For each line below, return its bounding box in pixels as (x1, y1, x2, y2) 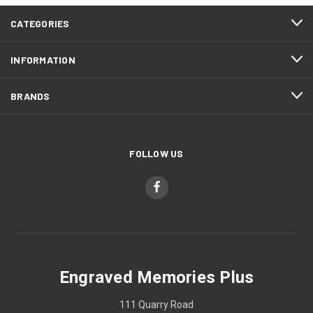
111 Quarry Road (119, 298, 194, 310)
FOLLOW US (129, 147, 184, 159)
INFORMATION (10, 53, 75, 66)
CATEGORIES (10, 17, 70, 29)
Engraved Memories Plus (59, 267, 254, 287)
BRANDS (10, 89, 50, 102)
